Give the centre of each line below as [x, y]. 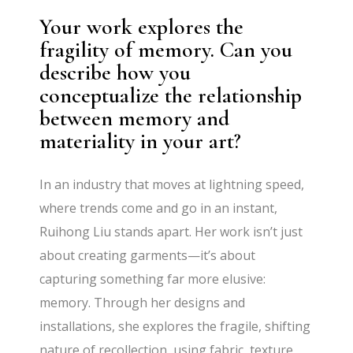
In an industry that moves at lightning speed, [172, 184]
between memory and [135, 118]
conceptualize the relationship [171, 95]
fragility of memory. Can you [166, 50]
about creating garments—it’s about [148, 255]
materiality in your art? [141, 141]
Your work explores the [142, 27]
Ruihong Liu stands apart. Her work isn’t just [171, 232]
